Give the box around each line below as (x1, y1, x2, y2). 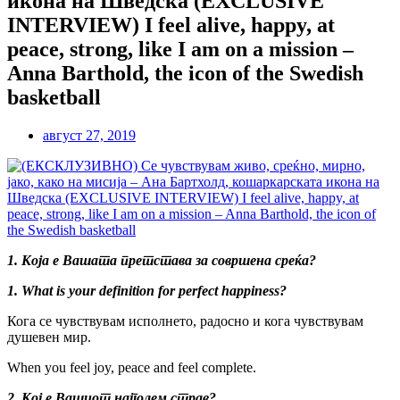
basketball (7, 85, 101, 109)
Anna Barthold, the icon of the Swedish (7, 61, 363, 85)
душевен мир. (7, 329, 91, 345)
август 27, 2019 (43, 127, 136, 143)
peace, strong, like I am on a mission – (7, 37, 354, 61)
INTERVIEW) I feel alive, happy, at (7, 12, 335, 37)
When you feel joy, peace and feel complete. (7, 359, 256, 375)
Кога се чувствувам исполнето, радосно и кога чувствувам (7, 312, 363, 329)
